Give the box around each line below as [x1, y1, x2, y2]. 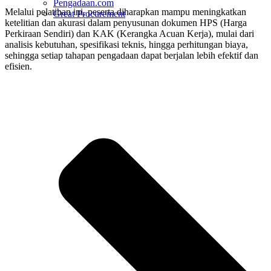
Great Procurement [53, 8, 125, 19]
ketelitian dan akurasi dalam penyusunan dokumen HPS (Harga [5, 18, 247, 28]
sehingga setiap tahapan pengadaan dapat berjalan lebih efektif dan [5, 50, 258, 61]
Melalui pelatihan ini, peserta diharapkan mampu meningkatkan [5, 7, 246, 18]
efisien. [5, 61, 32, 72]
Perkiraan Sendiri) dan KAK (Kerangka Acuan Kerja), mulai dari [5, 28, 254, 39]
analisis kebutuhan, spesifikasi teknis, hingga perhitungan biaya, [5, 39, 248, 50]
